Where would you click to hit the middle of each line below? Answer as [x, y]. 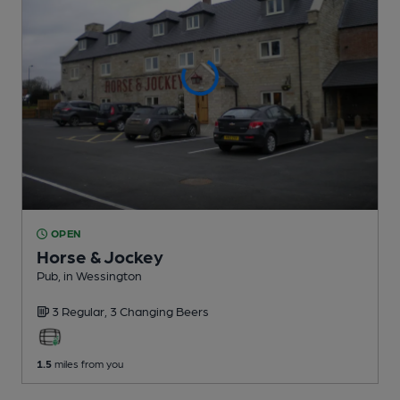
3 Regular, [81, 311]
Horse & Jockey [100, 257]
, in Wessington [100, 275]
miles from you [87, 364]
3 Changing [143, 311]
